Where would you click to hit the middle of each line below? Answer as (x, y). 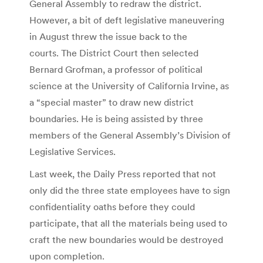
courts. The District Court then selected (114, 53)
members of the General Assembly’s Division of (130, 135)
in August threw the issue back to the (108, 36)
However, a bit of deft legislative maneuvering (127, 20)
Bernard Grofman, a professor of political (116, 69)
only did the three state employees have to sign (130, 190)
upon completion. (67, 256)
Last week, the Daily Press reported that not (123, 173)
